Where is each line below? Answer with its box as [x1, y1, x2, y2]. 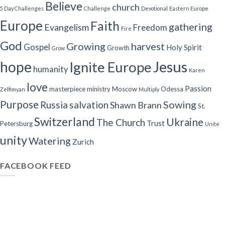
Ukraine [166, 115, 203, 128]
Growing [66, 40, 105, 52]
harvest [131, 40, 165, 52]
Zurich [72, 137, 94, 146]
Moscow [112, 84, 137, 93]
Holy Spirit [166, 42, 202, 52]
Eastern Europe [169, 5, 208, 12]
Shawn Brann [110, 99, 162, 110]
